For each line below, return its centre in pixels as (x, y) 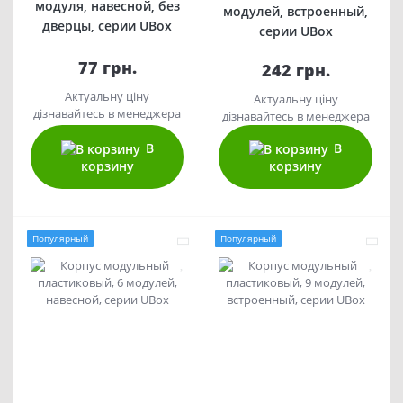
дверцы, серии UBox (107, 26)
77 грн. (107, 67)
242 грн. (296, 70)
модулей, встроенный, (296, 11)
